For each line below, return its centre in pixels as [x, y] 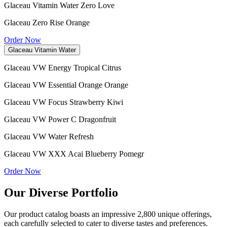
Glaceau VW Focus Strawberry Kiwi [64, 102]
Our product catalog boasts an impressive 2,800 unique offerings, [108, 214]
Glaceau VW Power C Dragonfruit [60, 119]
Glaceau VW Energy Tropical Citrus [63, 67]
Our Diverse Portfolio [61, 192]
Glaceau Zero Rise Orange [47, 22]
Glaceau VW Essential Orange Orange [66, 85]
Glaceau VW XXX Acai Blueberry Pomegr [74, 154]
